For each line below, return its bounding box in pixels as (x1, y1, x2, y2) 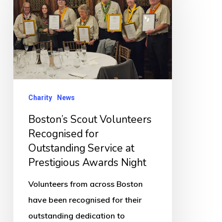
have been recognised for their (28, 195, 142, 205)
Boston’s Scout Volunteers (28, 112, 152, 127)
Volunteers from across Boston (28, 179, 143, 189)
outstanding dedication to (28, 211, 125, 221)
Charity (28, 94, 52, 102)
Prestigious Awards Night (28, 156, 146, 170)
